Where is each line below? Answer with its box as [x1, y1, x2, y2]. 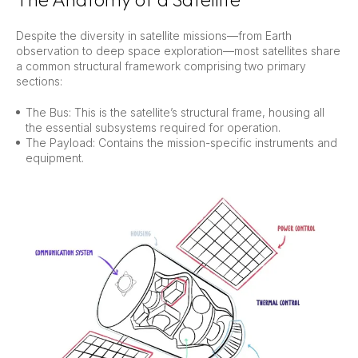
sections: [16, 74, 62, 88]
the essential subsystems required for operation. [26, 121, 280, 134]
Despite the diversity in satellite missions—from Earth [16, 29, 292, 42]
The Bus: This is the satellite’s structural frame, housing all [26, 105, 324, 119]
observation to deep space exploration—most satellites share [16, 44, 340, 58]
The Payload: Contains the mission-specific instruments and [26, 136, 337, 149]
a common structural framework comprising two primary [16, 59, 306, 73]
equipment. [26, 151, 84, 165]
